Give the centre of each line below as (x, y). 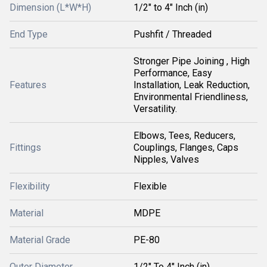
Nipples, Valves (166, 159)
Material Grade (40, 240)
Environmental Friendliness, (191, 97)
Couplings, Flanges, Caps (186, 148)
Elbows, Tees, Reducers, (184, 136)
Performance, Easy (173, 73)
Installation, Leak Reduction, (192, 85)
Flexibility (30, 186)
